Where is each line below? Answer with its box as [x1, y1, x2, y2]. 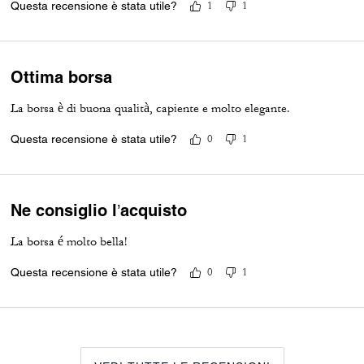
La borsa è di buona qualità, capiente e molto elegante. [11, 101, 291, 116]
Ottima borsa [11, 67, 113, 87]
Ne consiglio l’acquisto [11, 201, 188, 220]
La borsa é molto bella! [11, 234, 128, 249]
